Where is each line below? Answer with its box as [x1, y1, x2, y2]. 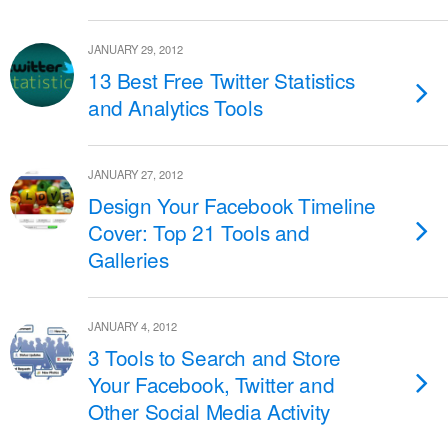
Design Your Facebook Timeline [88, 190, 376, 220]
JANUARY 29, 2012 [88, 41, 183, 57]
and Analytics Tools [88, 92, 263, 122]
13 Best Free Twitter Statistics [88, 65, 355, 95]
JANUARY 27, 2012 [88, 166, 183, 182]
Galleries [88, 244, 169, 274]
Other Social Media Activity [88, 396, 330, 426]
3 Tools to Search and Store [88, 342, 341, 372]
